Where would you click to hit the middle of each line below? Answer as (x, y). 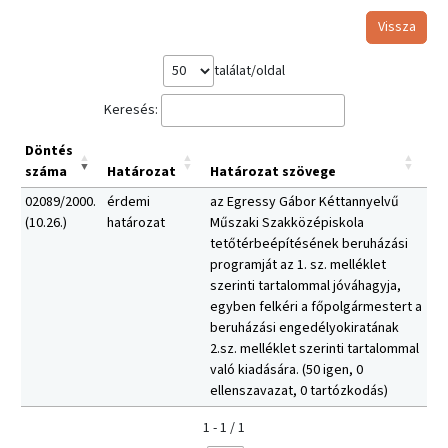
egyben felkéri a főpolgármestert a (316, 307)
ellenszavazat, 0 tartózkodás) (299, 391)
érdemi (128, 202)
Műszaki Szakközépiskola (287, 223)
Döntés (49, 151)
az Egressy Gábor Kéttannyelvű (304, 202)
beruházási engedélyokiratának (304, 328)
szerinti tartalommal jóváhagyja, (305, 286)
